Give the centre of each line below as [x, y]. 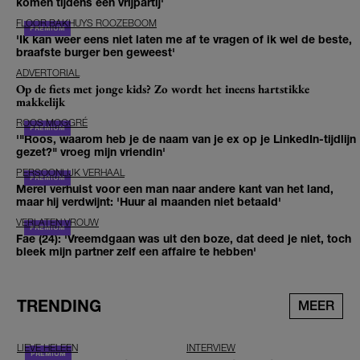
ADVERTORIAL [48, 73]
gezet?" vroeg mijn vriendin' [91, 152]
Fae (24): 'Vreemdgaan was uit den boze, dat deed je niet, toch [184, 239]
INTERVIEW [211, 348]
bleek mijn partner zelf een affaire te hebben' [136, 252]
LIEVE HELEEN [47, 348]
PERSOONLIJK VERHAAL [70, 173]
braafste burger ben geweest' [96, 52]
